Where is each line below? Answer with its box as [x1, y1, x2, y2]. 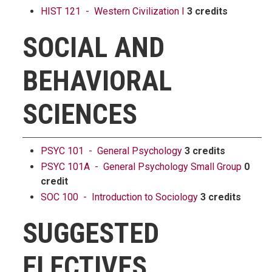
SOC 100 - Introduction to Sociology [41, 191, 198, 203]
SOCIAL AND [22, 31, 165, 64]
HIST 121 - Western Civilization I [41, 5, 185, 17]
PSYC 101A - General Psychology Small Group [41, 161, 242, 172]
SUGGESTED [22, 217, 159, 250]
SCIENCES [22, 98, 137, 131]
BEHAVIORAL [22, 64, 172, 97]
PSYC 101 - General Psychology [41, 145, 182, 157]
